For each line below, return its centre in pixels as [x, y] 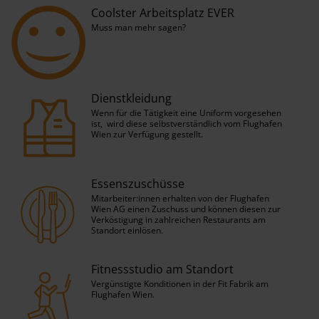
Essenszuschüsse [138, 184]
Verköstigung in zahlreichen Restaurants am [178, 220]
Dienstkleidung [131, 99]
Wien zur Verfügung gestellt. [147, 135]
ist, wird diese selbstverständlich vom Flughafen [187, 124]
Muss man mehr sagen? [138, 28]
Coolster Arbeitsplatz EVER [163, 13]
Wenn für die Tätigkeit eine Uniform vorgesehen [186, 113]
